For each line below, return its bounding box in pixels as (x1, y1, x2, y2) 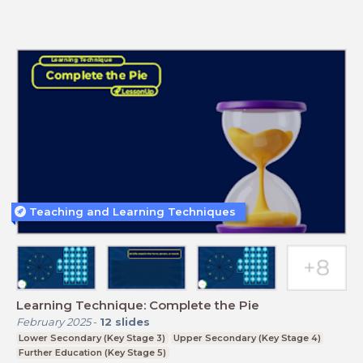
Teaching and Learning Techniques (29, 204, 236, 218)
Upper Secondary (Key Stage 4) (173, 332, 321, 344)
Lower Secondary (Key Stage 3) (19, 332, 166, 344)
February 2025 (16, 315, 91, 329)
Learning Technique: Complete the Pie (16, 297, 259, 314)
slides (115, 315, 150, 329)
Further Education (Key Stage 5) (19, 347, 167, 359)
